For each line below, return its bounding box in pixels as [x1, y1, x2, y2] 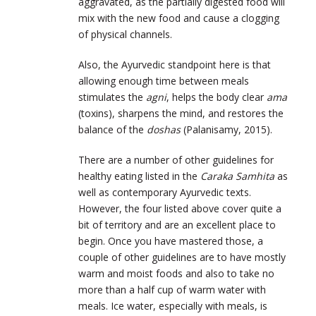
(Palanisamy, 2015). [181, 122, 272, 136]
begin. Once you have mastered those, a [78, 233, 263, 248]
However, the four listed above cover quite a [78, 201, 281, 215]
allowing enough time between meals [78, 73, 249, 87]
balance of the [78, 122, 147, 136]
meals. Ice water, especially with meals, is [78, 298, 267, 312]
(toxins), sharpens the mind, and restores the [78, 106, 284, 120]
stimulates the [78, 90, 146, 104]
